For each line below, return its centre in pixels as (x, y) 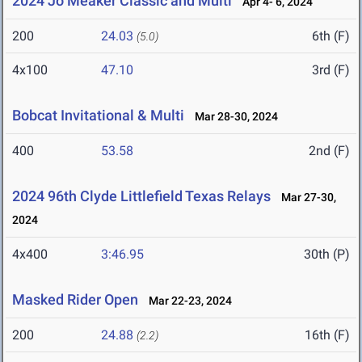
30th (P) (327, 255)
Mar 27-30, (305, 198)
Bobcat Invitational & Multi (98, 116)
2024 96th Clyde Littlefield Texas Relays (141, 196)
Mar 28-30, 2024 (233, 117)
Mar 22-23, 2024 (187, 301)
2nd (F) (329, 151)
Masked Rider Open (75, 300)
